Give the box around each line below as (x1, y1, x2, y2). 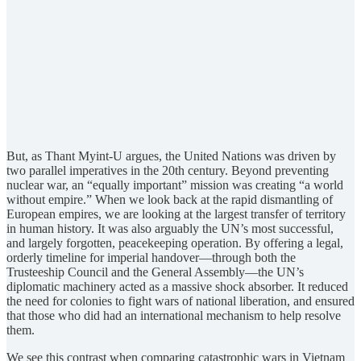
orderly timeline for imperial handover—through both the (6, 250, 296, 264)
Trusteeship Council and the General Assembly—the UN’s (6, 264, 304, 279)
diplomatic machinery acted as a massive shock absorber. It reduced (6, 279, 348, 293)
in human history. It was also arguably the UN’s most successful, (6, 221, 334, 235)
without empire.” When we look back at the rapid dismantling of (6, 192, 333, 206)
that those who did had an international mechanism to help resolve (6, 308, 341, 322)
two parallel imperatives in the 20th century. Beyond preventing (6, 163, 329, 177)
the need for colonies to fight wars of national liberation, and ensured (6, 293, 355, 308)
